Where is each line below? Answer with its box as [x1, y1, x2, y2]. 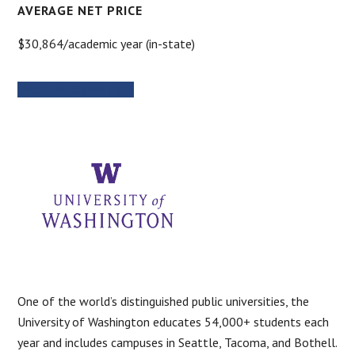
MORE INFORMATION [17, 81, 135, 97]
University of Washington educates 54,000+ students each [17, 313, 330, 330]
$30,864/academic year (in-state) [17, 35, 196, 52]
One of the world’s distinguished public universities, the [17, 292, 310, 309]
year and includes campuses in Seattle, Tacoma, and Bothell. [17, 334, 338, 350]
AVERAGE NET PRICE [17, 2, 143, 18]
